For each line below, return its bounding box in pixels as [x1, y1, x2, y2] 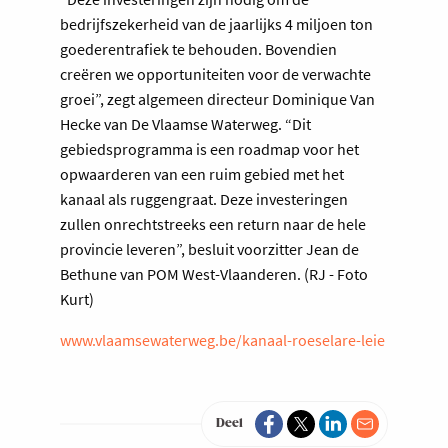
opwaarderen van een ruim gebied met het [60, 163, 344, 184]
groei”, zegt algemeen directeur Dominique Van [60, 88, 375, 109]
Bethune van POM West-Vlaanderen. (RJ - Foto [60, 263, 368, 284]
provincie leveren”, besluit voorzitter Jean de [60, 238, 359, 259]
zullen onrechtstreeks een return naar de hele [60, 213, 366, 234]
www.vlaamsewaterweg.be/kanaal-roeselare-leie [60, 329, 385, 350]
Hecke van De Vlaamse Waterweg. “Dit [60, 113, 311, 134]
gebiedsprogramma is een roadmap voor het [60, 138, 359, 159]
